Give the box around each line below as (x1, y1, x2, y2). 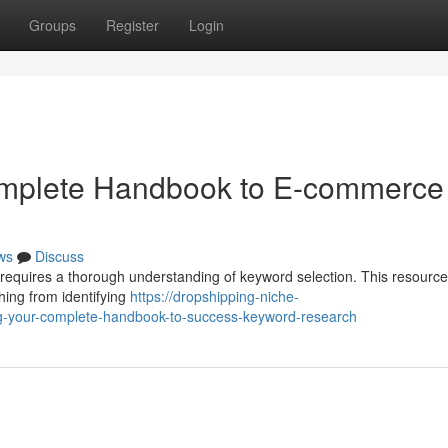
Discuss (35, 246, 84, 266)
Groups (29, 15, 76, 35)
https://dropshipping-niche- (130, 286, 299, 306)
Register (106, 15, 159, 35)
